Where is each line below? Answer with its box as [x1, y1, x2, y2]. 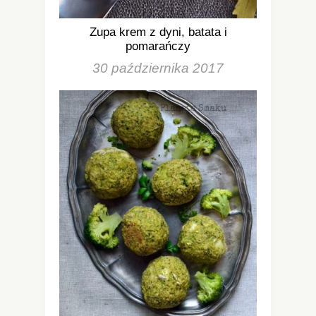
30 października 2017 [92, 60, 224, 75]
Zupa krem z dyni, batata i [89, 25, 227, 39]
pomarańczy [126, 39, 190, 53]
